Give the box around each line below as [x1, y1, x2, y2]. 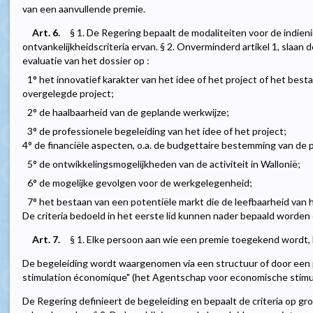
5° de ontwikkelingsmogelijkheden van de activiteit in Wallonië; [27, 158, 300, 170]
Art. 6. [32, 27, 60, 39]
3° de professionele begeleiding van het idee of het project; [27, 125, 286, 138]
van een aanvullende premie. [22, 3, 145, 15]
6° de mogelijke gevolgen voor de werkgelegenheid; [27, 177, 252, 189]
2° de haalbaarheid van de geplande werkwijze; [27, 106, 229, 119]
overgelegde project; [22, 87, 114, 100]
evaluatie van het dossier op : [22, 54, 150, 67]
